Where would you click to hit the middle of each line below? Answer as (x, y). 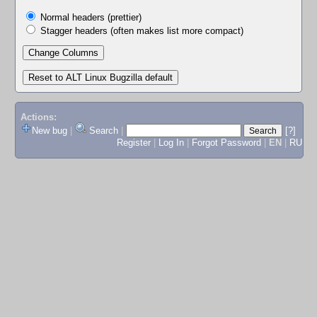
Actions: (38, 117)
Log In (171, 143)
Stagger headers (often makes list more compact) (142, 30)
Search (103, 131)
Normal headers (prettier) (91, 17)
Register (133, 143)
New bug (49, 131)
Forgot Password (226, 143)
